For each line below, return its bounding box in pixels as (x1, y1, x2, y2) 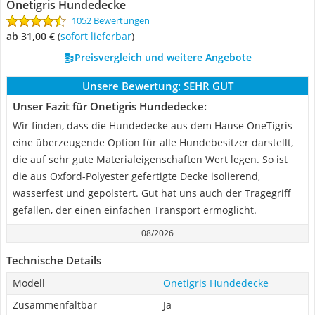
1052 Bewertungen (72, 14, 150, 27)
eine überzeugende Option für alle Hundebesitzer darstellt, (13, 136, 293, 149)
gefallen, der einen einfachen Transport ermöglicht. (13, 203, 257, 217)
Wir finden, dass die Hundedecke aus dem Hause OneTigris (13, 119, 292, 132)
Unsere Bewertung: (82, 79, 181, 93)
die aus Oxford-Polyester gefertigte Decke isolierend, (13, 169, 260, 183)
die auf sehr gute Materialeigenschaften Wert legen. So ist (13, 153, 288, 166)
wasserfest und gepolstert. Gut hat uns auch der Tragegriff (13, 186, 291, 200)
